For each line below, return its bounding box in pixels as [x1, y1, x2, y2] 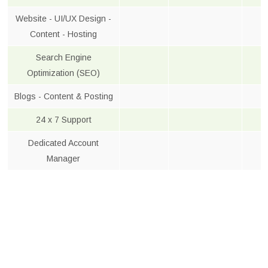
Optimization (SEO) [27, 68, 100, 78]
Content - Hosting [30, 29, 97, 39]
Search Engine [35, 53, 92, 63]
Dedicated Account [28, 138, 99, 148]
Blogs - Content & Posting [14, 92, 113, 102]
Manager [47, 154, 80, 164]
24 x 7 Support [35, 115, 92, 125]
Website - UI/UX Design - [16, 14, 111, 24]
